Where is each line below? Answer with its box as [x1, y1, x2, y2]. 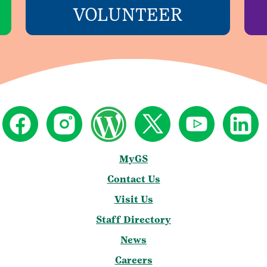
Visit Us [114, 194, 153, 206]
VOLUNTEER [72, 4, 183, 26]
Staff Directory [96, 214, 171, 226]
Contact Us [107, 173, 160, 185]
